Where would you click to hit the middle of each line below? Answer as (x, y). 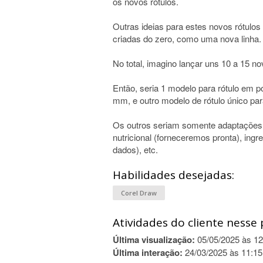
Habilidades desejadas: (173, 175)
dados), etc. (135, 149)
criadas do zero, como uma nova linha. (187, 38)
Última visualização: (154, 240)
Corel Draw (139, 193)
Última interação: (148, 252)
